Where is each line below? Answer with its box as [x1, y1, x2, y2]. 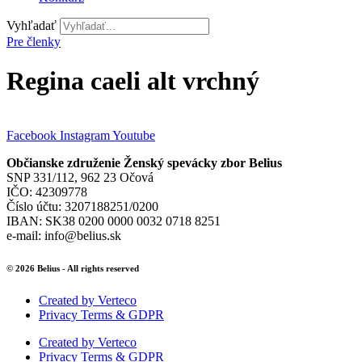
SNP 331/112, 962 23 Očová [6, 170, 154, 184]
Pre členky [6, 35, 61, 48]
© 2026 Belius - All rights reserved [6, 263, 139, 273]
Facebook [6, 128, 57, 142]
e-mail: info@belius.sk [6, 228, 121, 242]
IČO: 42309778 [6, 184, 87, 199]
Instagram [60, 128, 110, 142]
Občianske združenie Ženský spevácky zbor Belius [6, 155, 282, 170]
